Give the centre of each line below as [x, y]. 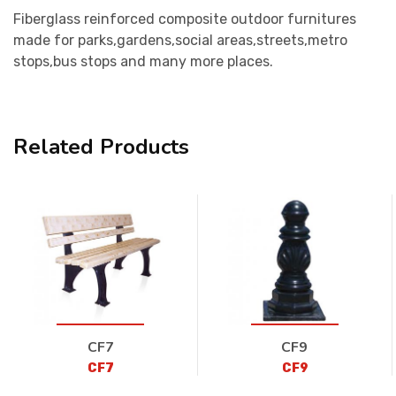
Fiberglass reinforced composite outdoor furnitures [185, 19]
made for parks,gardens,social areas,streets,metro [180, 40]
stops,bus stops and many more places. [143, 61]
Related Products [101, 146]
